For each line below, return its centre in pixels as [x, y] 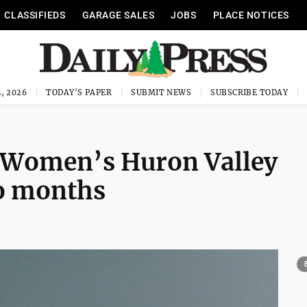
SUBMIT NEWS [161, 93]
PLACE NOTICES [251, 15]
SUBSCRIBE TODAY [249, 93]
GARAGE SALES [118, 15]
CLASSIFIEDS [35, 15]
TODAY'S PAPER [79, 93]
